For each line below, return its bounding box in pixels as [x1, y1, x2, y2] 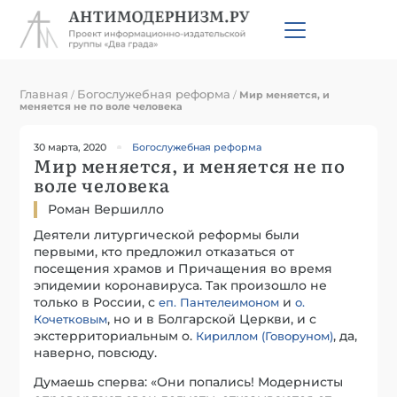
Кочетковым [34, 311, 108, 326]
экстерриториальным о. [34, 327, 197, 344]
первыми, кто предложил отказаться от [34, 243, 295, 260]
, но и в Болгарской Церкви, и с [107, 310, 317, 327]
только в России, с [34, 293, 160, 310]
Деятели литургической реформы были [34, 226, 300, 243]
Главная [19, 86, 69, 101]
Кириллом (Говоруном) [196, 328, 334, 343]
